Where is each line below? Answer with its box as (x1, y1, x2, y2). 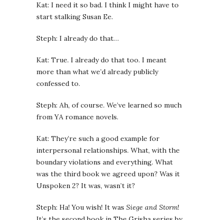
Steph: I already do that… (36, 34, 119, 43)
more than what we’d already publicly (36, 67, 158, 76)
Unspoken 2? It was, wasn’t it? (36, 181, 135, 190)
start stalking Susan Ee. (36, 12, 113, 21)
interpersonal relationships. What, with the (36, 146, 180, 155)
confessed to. (36, 79, 80, 88)
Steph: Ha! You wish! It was (36, 203, 126, 212)
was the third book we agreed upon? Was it (36, 169, 180, 178)
